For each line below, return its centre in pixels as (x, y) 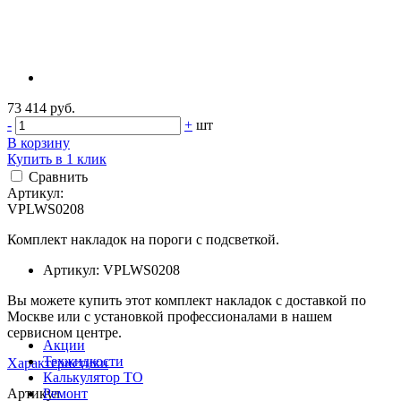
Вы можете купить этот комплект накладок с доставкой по (187, 301)
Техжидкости (83, 362)
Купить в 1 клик (57, 159)
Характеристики (58, 363)
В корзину (38, 143)
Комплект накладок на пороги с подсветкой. (143, 240)
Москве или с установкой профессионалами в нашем (170, 317)
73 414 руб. (41, 108)
